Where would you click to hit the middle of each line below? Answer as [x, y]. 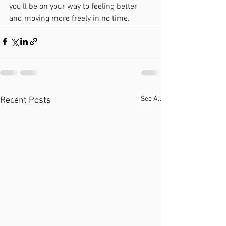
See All [151, 99]
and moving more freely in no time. [69, 18]
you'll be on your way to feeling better [74, 6]
